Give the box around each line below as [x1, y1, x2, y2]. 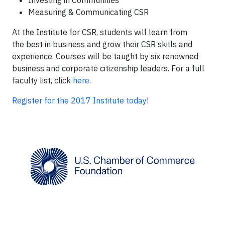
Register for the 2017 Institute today [12, 95, 147, 105]
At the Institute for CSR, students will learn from [12, 27, 187, 37]
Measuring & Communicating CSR [28, 7, 149, 17]
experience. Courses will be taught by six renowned [12, 51, 198, 61]
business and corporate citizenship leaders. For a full [12, 63, 204, 73]
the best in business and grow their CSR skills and [12, 39, 192, 49]
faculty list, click [12, 75, 73, 85]
